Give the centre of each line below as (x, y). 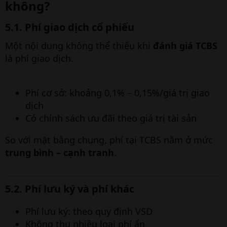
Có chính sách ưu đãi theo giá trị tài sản (111, 118)
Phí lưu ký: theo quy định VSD (89, 211)
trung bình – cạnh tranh (60, 153)
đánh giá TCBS (185, 46)
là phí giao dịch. (39, 58)
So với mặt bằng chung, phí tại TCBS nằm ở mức (109, 140)
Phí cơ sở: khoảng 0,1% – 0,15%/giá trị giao (118, 93)
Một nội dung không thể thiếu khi (79, 46)
